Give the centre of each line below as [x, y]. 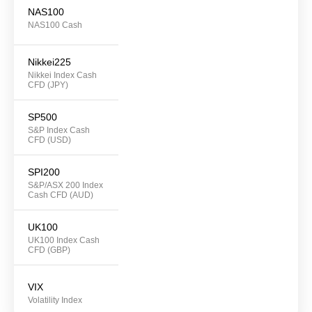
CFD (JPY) [48, 85]
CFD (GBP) [49, 250]
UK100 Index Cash [64, 241]
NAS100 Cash [55, 25]
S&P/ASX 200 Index [65, 186]
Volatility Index [55, 301]
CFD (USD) [49, 140]
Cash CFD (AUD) [61, 195]
